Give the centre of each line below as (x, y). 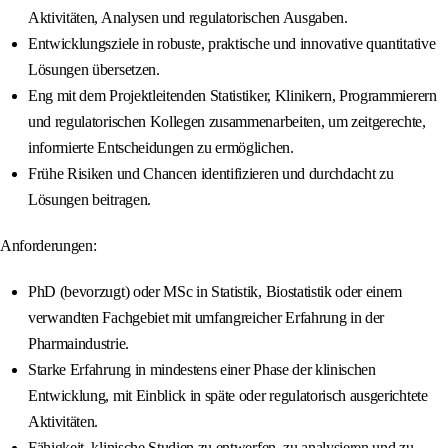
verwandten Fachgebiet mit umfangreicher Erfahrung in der (206, 318)
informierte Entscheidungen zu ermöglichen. (161, 148)
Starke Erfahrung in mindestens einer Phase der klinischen (202, 370)
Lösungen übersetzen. (94, 70)
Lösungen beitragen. (89, 200)
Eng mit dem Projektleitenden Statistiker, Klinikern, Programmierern (232, 96)
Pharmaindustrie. (78, 344)
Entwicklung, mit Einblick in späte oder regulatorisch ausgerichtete (228, 396)
